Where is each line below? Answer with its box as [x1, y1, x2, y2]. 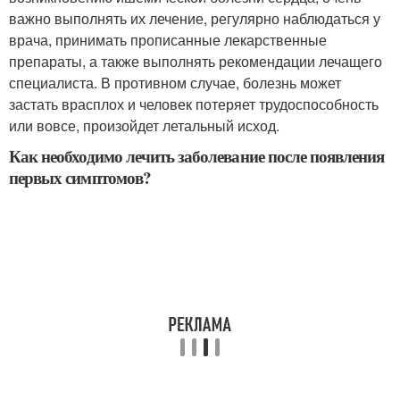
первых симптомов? [9, 164, 151, 189]
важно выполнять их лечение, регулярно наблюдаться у [9, 7, 380, 29]
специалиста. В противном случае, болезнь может [9, 71, 341, 93]
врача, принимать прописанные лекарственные [9, 29, 327, 50]
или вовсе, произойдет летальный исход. [9, 114, 279, 136]
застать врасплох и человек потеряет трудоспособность [9, 93, 379, 114]
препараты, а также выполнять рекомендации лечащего [9, 50, 382, 71]
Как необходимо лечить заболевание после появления [9, 143, 385, 168]
